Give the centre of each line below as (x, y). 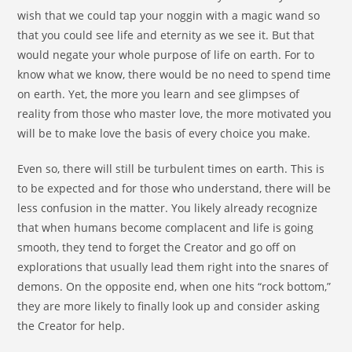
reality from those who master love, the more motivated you (175, 114)
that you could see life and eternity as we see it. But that (166, 35)
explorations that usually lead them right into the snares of (173, 267)
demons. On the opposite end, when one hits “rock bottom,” (174, 287)
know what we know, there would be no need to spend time (174, 75)
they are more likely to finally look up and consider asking (169, 306)
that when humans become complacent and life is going (166, 228)
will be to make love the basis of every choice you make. (164, 134)
